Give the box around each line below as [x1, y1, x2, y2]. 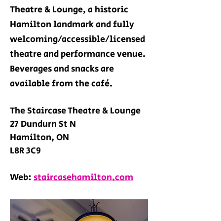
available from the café [10, 77, 110, 90]
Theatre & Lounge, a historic [10, 3, 128, 16]
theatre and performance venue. [10, 48, 146, 61]
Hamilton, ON [10, 131, 69, 144]
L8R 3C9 [10, 145, 41, 157]
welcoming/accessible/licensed [10, 33, 145, 46]
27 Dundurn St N [10, 118, 76, 131]
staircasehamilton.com [34, 171, 133, 184]
